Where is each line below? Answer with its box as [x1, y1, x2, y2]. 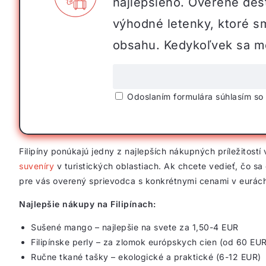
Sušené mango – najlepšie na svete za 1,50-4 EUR [31, 222, 239, 232]
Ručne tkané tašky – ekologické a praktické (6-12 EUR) [31, 252, 261, 262]
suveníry [19, 161, 54, 171]
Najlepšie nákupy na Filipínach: [19, 199, 156, 209]
